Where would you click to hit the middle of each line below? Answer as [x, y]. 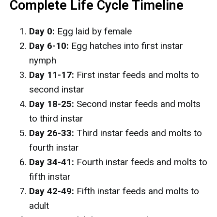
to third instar [56, 118]
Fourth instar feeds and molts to [141, 162]
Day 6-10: [49, 46]
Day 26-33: [52, 133]
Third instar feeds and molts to [138, 133]
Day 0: [42, 31]
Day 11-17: [52, 75]
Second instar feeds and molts [137, 104]
